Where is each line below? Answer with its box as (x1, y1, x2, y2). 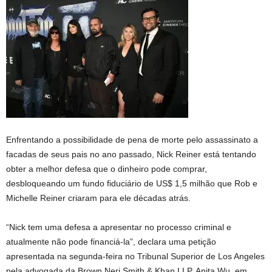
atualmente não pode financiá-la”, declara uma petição (6, 237, 216, 246)
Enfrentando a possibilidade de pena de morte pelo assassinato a (6, 135, 258, 144)
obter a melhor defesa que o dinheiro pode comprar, (6, 164, 207, 174)
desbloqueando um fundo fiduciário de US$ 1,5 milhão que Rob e (6, 178, 257, 188)
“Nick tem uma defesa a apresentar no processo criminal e (6, 222, 231, 232)
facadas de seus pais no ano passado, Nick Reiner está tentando (6, 149, 256, 159)
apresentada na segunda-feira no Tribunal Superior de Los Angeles (6, 251, 265, 261)
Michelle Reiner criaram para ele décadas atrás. (6, 193, 191, 203)
